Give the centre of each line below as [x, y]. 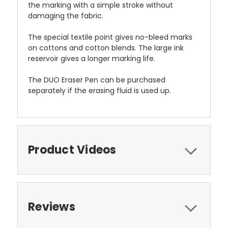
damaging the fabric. [66, 16]
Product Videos [72, 150]
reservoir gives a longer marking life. [92, 59]
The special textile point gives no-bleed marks [110, 37]
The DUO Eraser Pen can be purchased [97, 80]
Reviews [52, 207]
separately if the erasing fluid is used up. [99, 91]
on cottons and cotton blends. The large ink [106, 48]
